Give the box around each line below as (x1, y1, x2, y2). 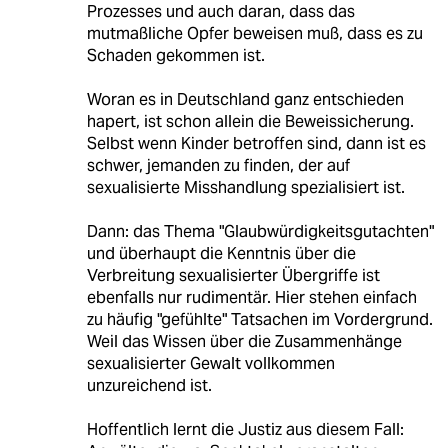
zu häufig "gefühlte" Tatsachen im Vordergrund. (86, 308, 433, 330)
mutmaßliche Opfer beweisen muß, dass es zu (86, 22, 423, 44)
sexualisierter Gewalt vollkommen (86, 352, 335, 374)
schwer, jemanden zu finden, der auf (86, 154, 350, 176)
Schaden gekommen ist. (86, 44, 265, 66)
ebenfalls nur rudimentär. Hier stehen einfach (86, 286, 417, 308)
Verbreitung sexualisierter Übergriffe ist (86, 264, 380, 286)
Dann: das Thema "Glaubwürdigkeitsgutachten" (86, 220, 434, 242)
